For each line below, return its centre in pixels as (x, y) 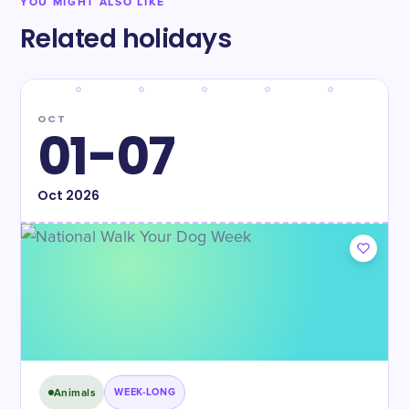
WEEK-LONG (145, 392)
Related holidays (126, 39)
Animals (75, 393)
